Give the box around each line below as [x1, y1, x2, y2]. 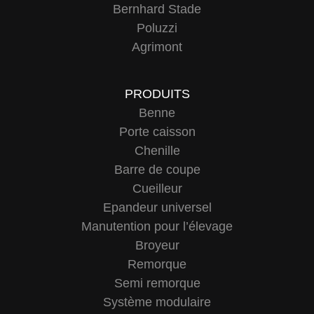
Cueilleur [132, 182, 182, 196]
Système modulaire [103, 295, 211, 309]
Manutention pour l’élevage [81, 219, 233, 233]
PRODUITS [124, 87, 190, 101]
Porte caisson [118, 125, 196, 139]
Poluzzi [137, 21, 177, 35]
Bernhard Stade [113, 2, 201, 16]
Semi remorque [114, 276, 200, 290]
